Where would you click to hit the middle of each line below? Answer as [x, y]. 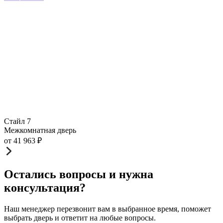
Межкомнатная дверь [40, 130]
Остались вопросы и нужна [79, 174]
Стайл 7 [17, 121]
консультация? [45, 188]
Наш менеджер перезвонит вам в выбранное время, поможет [108, 209]
